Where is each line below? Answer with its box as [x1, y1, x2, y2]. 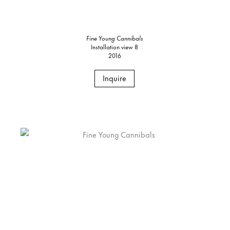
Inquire [103, 71, 127, 84]
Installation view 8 [91, 41, 139, 51]
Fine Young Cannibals [86, 32, 143, 43]
